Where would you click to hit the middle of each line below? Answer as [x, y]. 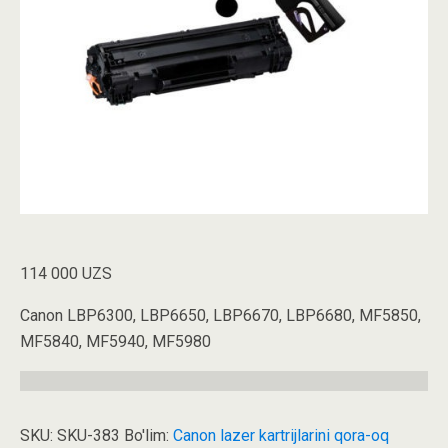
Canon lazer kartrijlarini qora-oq [281, 435]
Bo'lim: [148, 435]
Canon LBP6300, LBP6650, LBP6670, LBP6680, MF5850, [220, 315]
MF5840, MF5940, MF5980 [115, 341]
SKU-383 [88, 435]
